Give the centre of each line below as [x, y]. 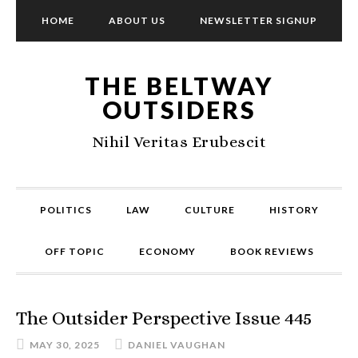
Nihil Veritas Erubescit [179, 142]
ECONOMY [167, 251]
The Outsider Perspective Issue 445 [164, 318]
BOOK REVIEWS [272, 251]
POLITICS [66, 210]
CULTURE [209, 210]
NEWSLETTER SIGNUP [258, 20]
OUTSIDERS [179, 109]
